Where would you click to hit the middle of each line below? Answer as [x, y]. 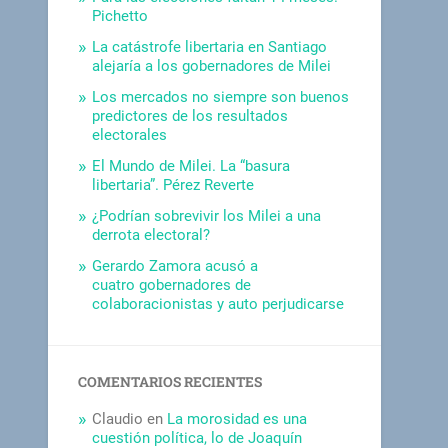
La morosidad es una [237, 418]
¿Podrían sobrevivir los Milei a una [207, 215]
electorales [130, 134]
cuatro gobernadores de [172, 284]
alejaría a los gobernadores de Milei [212, 65]
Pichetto [120, 15]
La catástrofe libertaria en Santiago [210, 46]
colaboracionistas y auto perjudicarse [218, 303]
